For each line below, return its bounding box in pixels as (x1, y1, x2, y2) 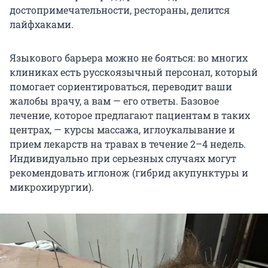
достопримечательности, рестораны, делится (10, 4, 230, 17)
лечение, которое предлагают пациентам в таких (10, 109, 250, 122)
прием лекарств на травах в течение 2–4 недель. (10, 138, 246, 151)
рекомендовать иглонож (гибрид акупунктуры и (10, 166, 248, 179)
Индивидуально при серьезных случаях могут (10, 152, 236, 165)
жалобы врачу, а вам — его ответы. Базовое (10, 95, 219, 108)
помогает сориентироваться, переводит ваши (10, 80, 232, 93)
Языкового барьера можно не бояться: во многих (10, 51, 248, 65)
